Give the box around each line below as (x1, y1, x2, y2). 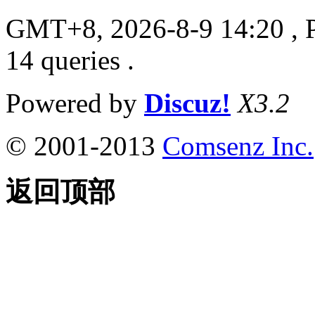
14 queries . (6, 45, 134, 76)
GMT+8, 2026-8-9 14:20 (6, 13, 284, 44)
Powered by (6, 88, 144, 119)
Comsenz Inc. (162, 131, 314, 162)
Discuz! (144, 88, 231, 119)
